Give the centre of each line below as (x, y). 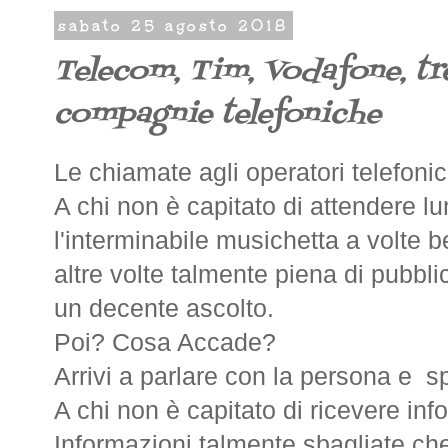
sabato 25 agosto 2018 (173, 25)
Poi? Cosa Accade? (165, 342)
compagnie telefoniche (217, 114)
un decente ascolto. (164, 308)
